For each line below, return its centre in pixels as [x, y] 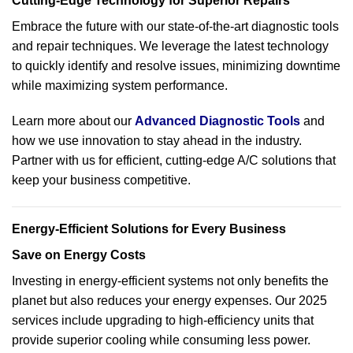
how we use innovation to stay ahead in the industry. [157, 141]
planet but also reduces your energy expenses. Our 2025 [169, 301]
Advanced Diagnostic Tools [217, 121]
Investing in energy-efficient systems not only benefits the [170, 281]
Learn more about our [73, 121]
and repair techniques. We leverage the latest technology [170, 46]
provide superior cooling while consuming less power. [161, 340]
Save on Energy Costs [79, 255]
